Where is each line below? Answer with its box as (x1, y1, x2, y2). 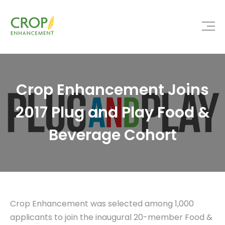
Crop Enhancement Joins (16, 79, 209, 100)
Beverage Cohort (48, 124, 177, 146)
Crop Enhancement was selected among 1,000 (10, 197, 194, 209)
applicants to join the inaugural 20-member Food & (10, 211, 212, 223)
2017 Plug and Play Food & (15, 101, 210, 123)
